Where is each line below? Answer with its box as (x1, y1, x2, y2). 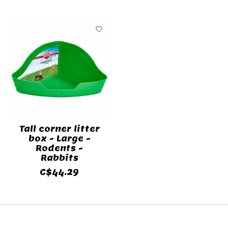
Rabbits (40, 153, 78, 164)
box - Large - (28, 133, 91, 145)
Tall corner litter (19, 124, 100, 135)
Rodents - (36, 143, 83, 154)
